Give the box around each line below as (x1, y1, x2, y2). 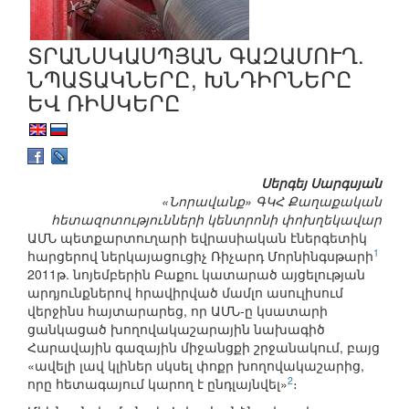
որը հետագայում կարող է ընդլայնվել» (27, 374, 288, 393)
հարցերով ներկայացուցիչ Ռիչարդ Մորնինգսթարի (27, 246, 373, 266)
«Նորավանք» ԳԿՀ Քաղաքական (162, 192, 382, 211)
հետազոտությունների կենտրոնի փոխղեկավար (51, 210, 382, 229)
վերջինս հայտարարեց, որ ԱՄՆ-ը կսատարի (27, 301, 328, 320)
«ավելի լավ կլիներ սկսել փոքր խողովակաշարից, (27, 356, 364, 375)
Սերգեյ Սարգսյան (261, 173, 382, 193)
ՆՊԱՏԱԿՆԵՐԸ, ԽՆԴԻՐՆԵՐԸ (27, 61, 352, 94)
